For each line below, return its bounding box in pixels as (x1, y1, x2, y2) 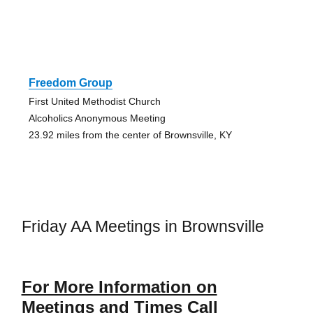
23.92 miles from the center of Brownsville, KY (28, 129, 232, 140)
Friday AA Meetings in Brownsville (21, 217, 264, 235)
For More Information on (21, 277, 217, 297)
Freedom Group (28, 76, 112, 89)
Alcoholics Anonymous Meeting (28, 112, 166, 124)
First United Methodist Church (28, 95, 161, 107)
